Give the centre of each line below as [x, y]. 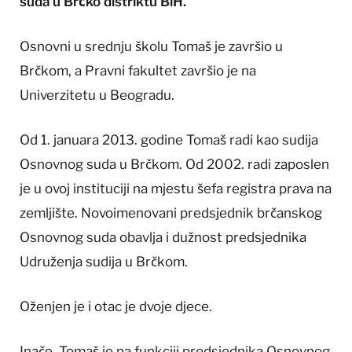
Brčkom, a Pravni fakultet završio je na [138, 70]
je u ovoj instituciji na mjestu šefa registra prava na [176, 189]
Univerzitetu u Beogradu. [97, 95]
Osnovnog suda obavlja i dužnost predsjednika [163, 238]
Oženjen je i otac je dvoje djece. [116, 307]
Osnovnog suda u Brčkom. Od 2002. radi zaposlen [174, 165]
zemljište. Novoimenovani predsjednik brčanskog [171, 213]
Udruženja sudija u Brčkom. [104, 262]
